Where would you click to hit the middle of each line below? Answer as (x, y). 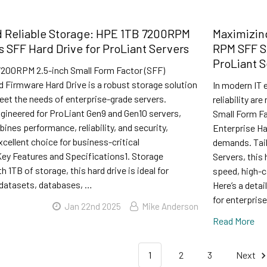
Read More (233, 221)
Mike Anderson (170, 207)
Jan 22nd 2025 (92, 207)
